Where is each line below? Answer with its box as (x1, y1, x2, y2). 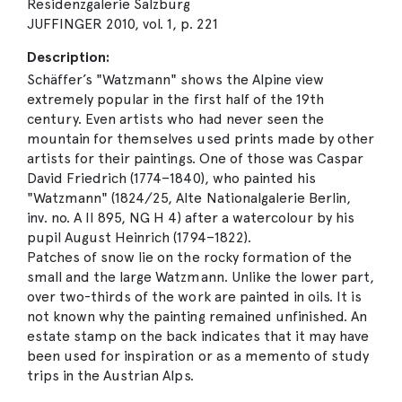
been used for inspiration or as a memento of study (27, 347, 369, 365)
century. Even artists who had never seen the (27, 110, 324, 128)
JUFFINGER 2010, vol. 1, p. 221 (27, 15, 218, 33)
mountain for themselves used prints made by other (27, 130, 374, 148)
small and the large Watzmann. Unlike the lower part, (27, 268, 375, 286)
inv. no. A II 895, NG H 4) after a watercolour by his (27, 209, 355, 227)
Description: (27, 48, 110, 66)
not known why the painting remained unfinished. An (27, 308, 367, 326)
